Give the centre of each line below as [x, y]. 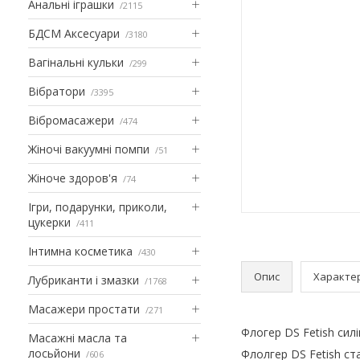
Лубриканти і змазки [84, 280]
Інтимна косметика [80, 251]
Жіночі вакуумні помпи [89, 149]
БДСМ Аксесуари [74, 33]
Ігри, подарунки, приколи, [98, 207]
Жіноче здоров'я [73, 178]
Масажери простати [84, 309]
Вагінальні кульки [76, 62]
